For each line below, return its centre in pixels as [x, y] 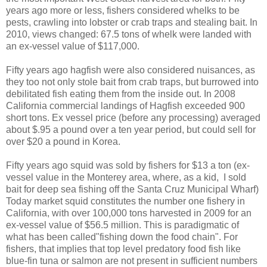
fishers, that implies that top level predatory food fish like [123, 249]
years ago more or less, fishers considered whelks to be [123, 10]
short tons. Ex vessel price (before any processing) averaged [133, 117]
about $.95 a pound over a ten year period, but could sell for [131, 129]
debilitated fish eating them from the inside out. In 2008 [121, 94]
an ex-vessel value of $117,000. [73, 46]
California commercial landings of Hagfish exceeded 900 [125, 105]
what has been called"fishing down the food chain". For [122, 237]
